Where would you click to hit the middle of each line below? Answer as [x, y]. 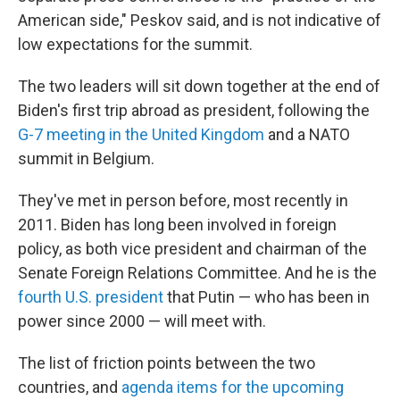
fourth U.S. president [91, 297]
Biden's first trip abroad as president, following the [194, 110]
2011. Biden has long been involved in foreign [177, 225]
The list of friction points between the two [167, 363]
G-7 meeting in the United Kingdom [141, 134]
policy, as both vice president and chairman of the [192, 249]
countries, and [70, 387]
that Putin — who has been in [267, 297]
